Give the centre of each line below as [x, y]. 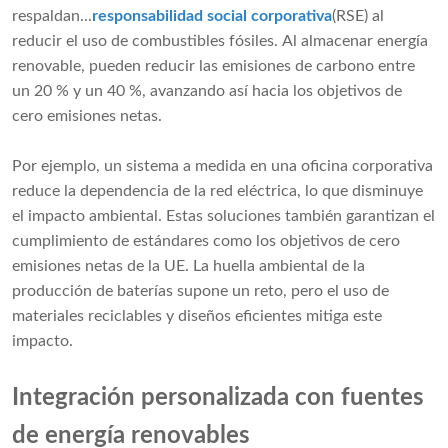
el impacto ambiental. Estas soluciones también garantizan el [223, 216]
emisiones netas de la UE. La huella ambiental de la [188, 266]
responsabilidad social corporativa [212, 16]
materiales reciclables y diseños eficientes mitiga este [197, 316]
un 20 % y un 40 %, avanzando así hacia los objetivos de [207, 91]
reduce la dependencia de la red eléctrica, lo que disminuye [217, 191]
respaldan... [52, 16]
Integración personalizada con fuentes [218, 398]
